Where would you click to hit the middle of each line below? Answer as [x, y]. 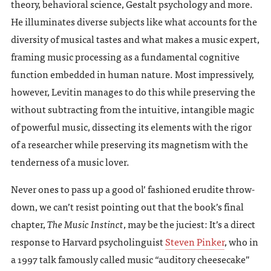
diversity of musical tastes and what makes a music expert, [135, 38]
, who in [241, 241]
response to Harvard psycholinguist [88, 241]
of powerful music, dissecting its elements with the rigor [131, 126]
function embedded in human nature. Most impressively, [132, 73]
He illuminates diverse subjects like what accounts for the [134, 21]
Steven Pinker [194, 241]
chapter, [29, 224]
